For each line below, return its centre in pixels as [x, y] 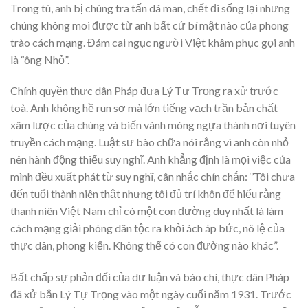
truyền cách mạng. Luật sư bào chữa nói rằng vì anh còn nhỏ [150, 142]
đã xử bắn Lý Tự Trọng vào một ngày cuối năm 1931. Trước [151, 294]
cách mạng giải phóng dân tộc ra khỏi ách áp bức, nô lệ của [147, 228]
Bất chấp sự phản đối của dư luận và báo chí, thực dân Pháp [150, 277]
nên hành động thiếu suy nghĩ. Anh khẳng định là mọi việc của [151, 159]
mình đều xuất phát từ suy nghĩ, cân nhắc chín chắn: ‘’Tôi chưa [153, 177]
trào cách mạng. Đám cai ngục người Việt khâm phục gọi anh [153, 42]
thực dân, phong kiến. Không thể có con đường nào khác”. [144, 245]
